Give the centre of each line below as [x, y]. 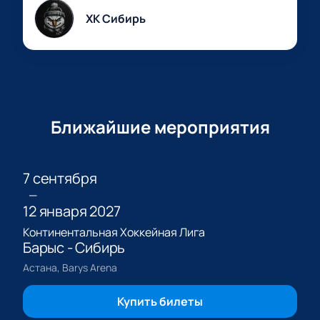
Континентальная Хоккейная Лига [114, 232]
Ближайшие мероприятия [160, 127]
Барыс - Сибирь [74, 248]
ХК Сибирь [116, 19]
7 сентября [60, 179]
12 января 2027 [72, 211]
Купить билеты [160, 302]
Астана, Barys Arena [70, 268]
